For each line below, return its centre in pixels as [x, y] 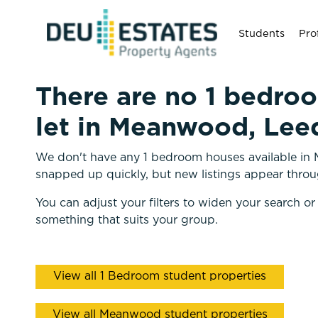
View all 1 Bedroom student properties [160, 276]
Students [262, 34]
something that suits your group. [127, 220]
